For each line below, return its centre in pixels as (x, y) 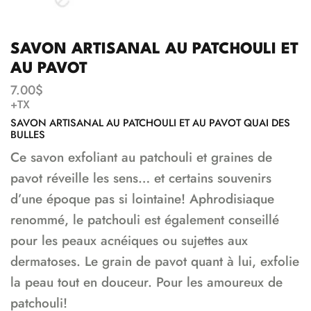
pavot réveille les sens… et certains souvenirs (141, 178)
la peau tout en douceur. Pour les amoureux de (146, 283)
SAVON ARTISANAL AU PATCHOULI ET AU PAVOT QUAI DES (150, 123)
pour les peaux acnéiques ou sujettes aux (129, 241)
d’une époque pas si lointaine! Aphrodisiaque (142, 199)
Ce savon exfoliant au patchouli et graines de (141, 158)
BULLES (28, 135)
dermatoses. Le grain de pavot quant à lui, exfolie (155, 262)
